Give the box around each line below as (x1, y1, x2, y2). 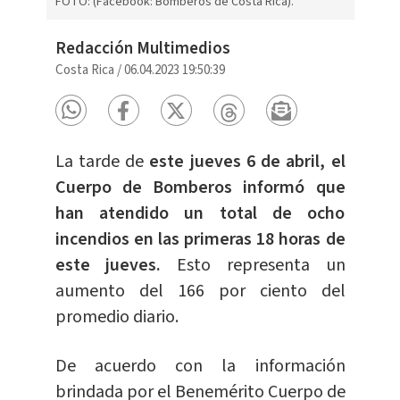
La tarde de (54, 149, 150, 175)
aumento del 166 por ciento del (54, 279, 346, 304)
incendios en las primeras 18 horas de (54, 227, 346, 253)
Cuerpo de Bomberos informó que (54, 175, 346, 201)
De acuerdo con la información (54, 354, 346, 379)
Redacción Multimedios (54, 37, 230, 62)
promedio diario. (54, 304, 179, 330)
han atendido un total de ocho (54, 201, 346, 227)
